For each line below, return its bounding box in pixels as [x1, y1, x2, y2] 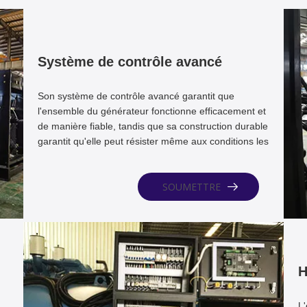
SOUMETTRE [162, 180, 221, 193]
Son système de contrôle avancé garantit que [37, 90, 234, 101]
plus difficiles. [37, 151, 95, 162]
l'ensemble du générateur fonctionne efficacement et [37, 106, 266, 116]
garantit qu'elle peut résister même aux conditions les [37, 136, 269, 147]
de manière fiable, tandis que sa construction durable [37, 121, 268, 132]
